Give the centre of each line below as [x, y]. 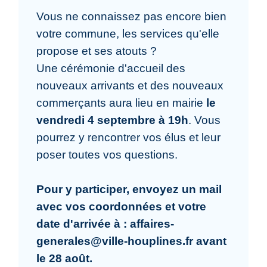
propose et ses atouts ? [97, 50]
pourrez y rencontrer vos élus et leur [129, 137]
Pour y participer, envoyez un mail [129, 189]
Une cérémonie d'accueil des [111, 68]
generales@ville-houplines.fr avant [132, 240]
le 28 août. [65, 258]
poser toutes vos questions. [107, 154]
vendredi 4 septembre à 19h [113, 119]
